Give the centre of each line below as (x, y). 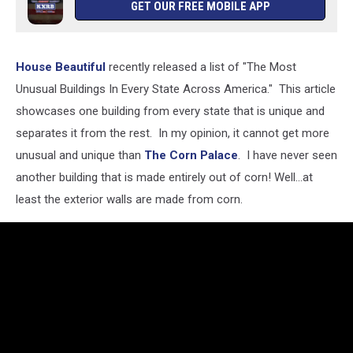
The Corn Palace (191, 155)
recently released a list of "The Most (203, 67)
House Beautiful (62, 67)
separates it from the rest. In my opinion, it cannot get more (173, 133)
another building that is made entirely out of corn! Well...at (164, 177)
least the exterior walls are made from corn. (129, 199)
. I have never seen (288, 155)
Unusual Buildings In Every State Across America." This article (176, 89)
